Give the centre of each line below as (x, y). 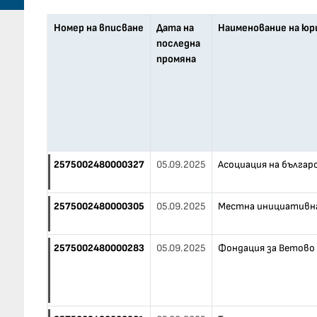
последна (178, 44)
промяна (176, 59)
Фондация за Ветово (266, 248)
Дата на (175, 28)
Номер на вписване (98, 28)
